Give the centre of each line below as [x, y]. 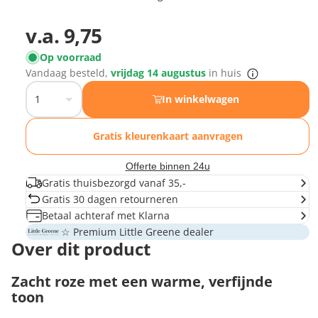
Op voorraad [71, 57]
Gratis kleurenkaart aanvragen [168, 136]
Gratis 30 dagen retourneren [110, 199]
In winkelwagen [201, 99]
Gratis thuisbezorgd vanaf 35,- [114, 182]
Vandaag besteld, [68, 72]
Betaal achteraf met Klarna [106, 215]
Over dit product [81, 248]
